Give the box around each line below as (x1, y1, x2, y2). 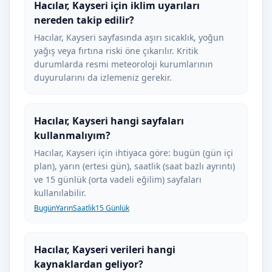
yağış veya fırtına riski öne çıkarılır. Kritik (34, 45, 198, 56)
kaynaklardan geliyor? (34, 257, 143, 271)
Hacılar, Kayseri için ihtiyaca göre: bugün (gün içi (34, 147, 233, 158)
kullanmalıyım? (34, 129, 110, 142)
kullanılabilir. (34, 187, 86, 199)
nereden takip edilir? (34, 13, 134, 27)
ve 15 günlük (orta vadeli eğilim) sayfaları (34, 174, 202, 185)
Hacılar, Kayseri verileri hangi (34, 243, 175, 256)
